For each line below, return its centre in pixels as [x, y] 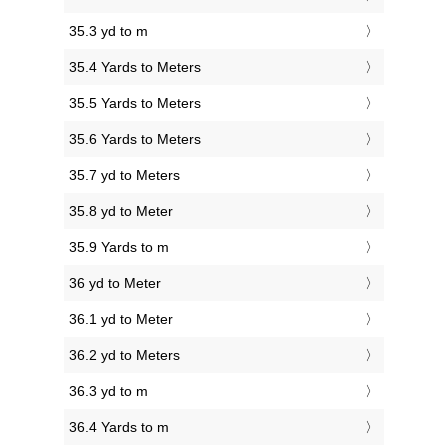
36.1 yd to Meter [121, 319]
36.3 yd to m [108, 391]
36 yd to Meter [115, 283]
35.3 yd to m [108, 31]
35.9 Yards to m [119, 247]
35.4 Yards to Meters [135, 67]
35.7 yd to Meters [124, 175]
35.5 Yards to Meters [135, 103]
